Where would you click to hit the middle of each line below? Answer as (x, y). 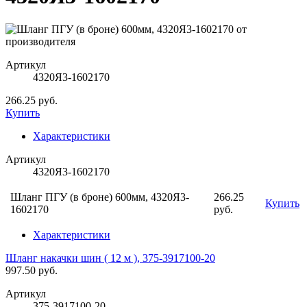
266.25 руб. (32, 101)
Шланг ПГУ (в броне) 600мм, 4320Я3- (100, 197)
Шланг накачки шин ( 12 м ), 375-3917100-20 (110, 258)
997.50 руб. (32, 271)
